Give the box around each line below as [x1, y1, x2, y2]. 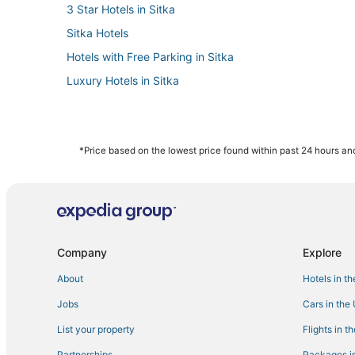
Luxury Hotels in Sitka [67, 74, 179, 87]
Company [57, 245, 107, 259]
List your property [57, 323, 135, 335]
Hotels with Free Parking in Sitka [67, 50, 234, 63]
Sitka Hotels [67, 26, 128, 40]
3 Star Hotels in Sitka [67, 2, 175, 16]
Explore [303, 245, 342, 259]
